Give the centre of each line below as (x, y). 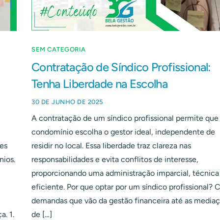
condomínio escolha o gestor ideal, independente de (123, 132)
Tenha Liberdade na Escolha (100, 83)
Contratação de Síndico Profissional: (121, 67)
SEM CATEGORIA (59, 49)
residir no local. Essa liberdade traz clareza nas (111, 145)
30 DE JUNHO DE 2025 (67, 102)
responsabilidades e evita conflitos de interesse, (115, 159)
